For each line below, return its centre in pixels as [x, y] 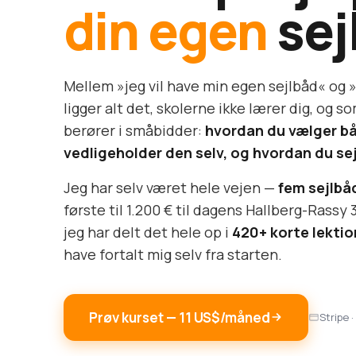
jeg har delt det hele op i [148, 232]
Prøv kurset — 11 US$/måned [180, 317]
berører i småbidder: [134, 130]
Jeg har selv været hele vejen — [171, 187]
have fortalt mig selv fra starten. [173, 254]
